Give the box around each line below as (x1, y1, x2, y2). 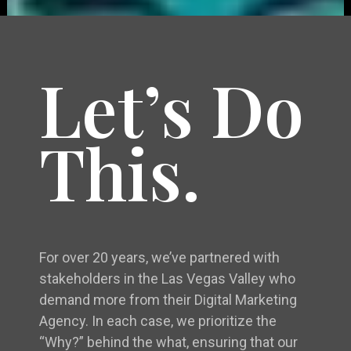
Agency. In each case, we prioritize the (39, 313, 277, 330)
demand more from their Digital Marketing (39, 291, 298, 309)
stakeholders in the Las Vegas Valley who (39, 270, 296, 288)
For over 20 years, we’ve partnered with (39, 249, 280, 266)
